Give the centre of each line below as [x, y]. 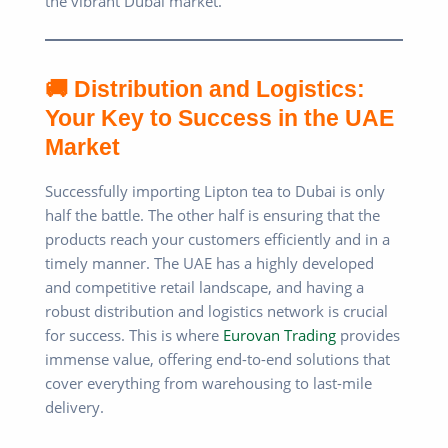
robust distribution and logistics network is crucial [216, 310]
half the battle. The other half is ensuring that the [212, 214]
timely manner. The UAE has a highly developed [209, 262]
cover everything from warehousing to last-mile [208, 382]
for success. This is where [134, 334]
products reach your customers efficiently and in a [217, 238]
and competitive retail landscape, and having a [204, 286]
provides [368, 334]
